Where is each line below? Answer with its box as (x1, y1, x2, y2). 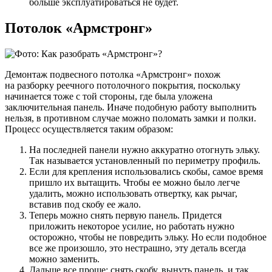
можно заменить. (29, 254, 100, 265)
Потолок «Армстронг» (5, 20, 152, 36)
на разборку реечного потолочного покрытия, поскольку (5, 80, 240, 91)
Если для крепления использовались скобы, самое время (29, 166, 263, 177)
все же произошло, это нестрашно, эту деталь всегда (29, 243, 246, 254)
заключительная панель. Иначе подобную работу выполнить (5, 102, 256, 113)
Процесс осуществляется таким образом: (5, 124, 173, 135)
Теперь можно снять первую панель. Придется (29, 210, 222, 221)
